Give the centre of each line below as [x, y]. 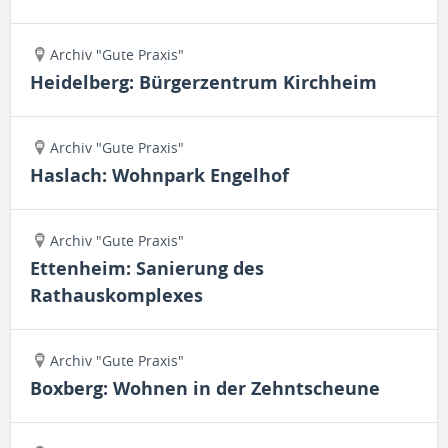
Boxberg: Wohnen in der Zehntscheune [205, 388]
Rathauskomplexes [116, 295]
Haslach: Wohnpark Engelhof [159, 175]
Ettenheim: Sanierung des [147, 268]
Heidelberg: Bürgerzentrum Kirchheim [203, 82]
